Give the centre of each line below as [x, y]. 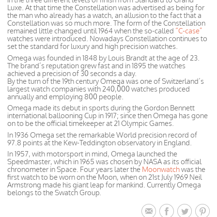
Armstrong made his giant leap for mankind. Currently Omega [104, 185]
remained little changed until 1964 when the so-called [91, 31]
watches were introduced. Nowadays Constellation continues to [107, 39]
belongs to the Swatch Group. [54, 193]
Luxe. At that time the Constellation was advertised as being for [106, 8]
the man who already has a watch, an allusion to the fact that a [104, 15]
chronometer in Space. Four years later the [75, 169]
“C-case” [189, 31]
